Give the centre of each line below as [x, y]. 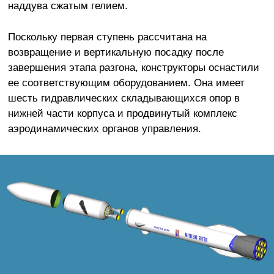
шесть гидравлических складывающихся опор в [124, 98]
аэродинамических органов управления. [104, 128]
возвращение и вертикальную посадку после [116, 52]
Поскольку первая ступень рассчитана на [107, 36]
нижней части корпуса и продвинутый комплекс [122, 113]
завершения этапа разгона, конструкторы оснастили [133, 67]
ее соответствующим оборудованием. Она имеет [126, 82]
